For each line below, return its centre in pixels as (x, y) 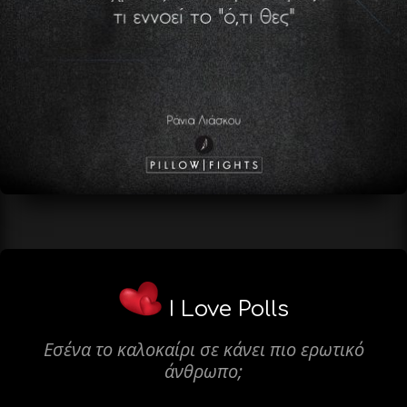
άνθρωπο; (203, 371)
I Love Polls (228, 309)
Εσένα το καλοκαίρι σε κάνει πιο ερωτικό (203, 349)
